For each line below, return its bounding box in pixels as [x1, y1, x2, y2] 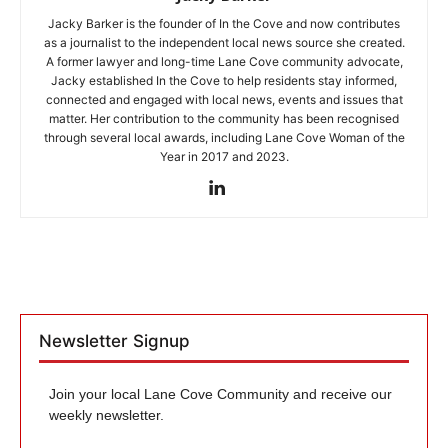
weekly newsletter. [49, 406, 164, 423]
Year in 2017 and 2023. [159, 148, 289, 164]
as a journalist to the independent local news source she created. [43, 34, 405, 50]
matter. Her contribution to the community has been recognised [49, 110, 399, 126]
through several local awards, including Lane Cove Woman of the [43, 129, 405, 145]
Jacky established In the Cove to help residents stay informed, [51, 72, 397, 88]
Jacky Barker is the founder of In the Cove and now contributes [48, 15, 400, 31]
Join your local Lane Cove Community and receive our [49, 385, 392, 402]
